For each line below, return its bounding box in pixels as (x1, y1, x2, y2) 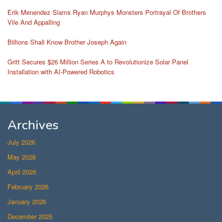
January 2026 (7, 196, 46, 206)
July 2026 (7, 137, 35, 147)
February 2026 (7, 181, 49, 191)
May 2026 (7, 152, 36, 162)
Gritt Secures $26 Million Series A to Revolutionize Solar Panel (7, 56, 188, 66)
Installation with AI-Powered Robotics (7, 66, 114, 76)
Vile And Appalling (7, 17, 60, 27)
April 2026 (7, 166, 36, 176)
